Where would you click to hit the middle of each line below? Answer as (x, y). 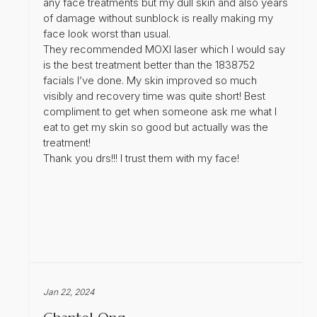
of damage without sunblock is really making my (158, 18)
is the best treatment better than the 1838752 (149, 64)
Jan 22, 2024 (69, 292)
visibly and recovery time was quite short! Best (154, 96)
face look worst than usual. (107, 33)
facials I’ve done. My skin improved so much (150, 80)
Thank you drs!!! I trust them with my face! (141, 158)
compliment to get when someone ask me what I (160, 111)
